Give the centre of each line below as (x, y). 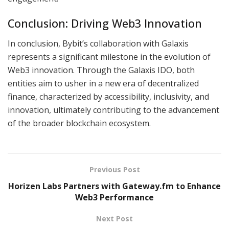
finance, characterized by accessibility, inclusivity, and (108, 96)
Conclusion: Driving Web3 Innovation (105, 24)
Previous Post (114, 169)
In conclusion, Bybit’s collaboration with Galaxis (98, 43)
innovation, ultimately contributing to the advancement (113, 110)
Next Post (114, 218)
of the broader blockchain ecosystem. (79, 123)
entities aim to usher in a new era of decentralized (103, 83)
